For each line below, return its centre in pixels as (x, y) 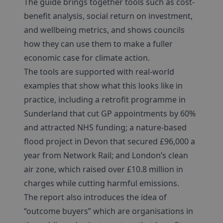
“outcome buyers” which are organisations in (109, 211)
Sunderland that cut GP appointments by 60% (110, 113)
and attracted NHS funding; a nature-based (105, 127)
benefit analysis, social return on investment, (108, 16)
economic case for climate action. (87, 58)
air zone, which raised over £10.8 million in (104, 169)
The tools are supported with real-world (99, 72)
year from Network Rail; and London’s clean (106, 155)
